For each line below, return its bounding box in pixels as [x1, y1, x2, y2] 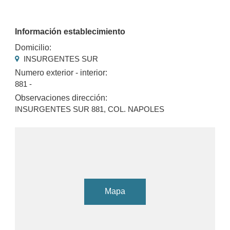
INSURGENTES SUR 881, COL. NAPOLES [15, 105, 165, 114]
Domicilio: [15, 43, 52, 52]
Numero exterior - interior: [15, 68, 108, 77]
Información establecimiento [15, 27, 126, 36]
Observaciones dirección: [15, 93, 108, 103]
